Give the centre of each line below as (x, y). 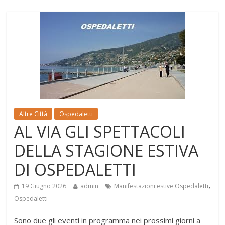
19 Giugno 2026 (44, 186)
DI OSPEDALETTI (75, 169)
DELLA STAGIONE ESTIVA (106, 150)
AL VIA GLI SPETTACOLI (100, 131)
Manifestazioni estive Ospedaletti (161, 186)
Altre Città (33, 114)
